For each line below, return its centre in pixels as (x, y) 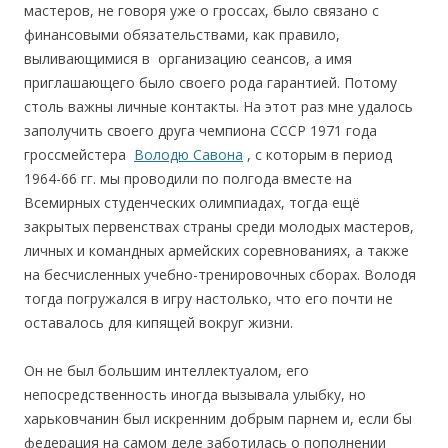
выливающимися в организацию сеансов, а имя (188, 58)
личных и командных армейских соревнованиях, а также (216, 250)
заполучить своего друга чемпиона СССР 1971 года (200, 130)
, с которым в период (317, 154)
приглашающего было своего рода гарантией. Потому (210, 82)
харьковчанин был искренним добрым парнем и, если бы (218, 418)
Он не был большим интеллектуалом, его (166, 370)
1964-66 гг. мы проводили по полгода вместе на (188, 178)
